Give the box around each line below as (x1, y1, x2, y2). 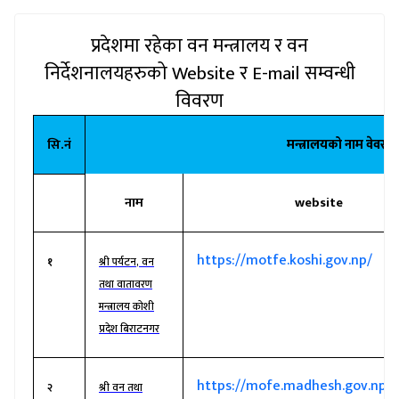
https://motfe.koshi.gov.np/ (197, 248, 372, 273)
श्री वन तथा (99, 379, 142, 396)
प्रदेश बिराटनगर (99, 320, 159, 338)
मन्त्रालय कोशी (99, 297, 154, 315)
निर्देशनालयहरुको (44, 58, 172, 89)
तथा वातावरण (99, 275, 152, 293)
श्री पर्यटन (99, 253, 136, 271)
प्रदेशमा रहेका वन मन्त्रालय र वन (91, 30, 308, 61)
